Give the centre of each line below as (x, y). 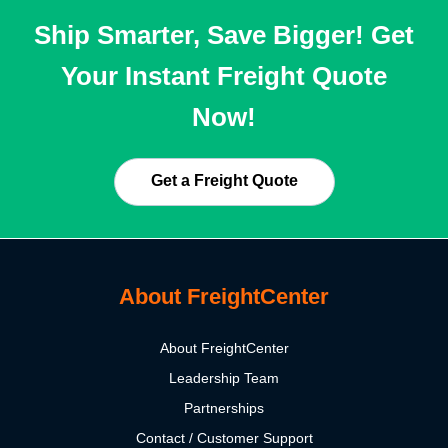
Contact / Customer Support (224, 437)
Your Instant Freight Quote (224, 76)
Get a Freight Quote (224, 181)
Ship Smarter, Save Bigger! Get (224, 35)
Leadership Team (224, 377)
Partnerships (224, 407)
